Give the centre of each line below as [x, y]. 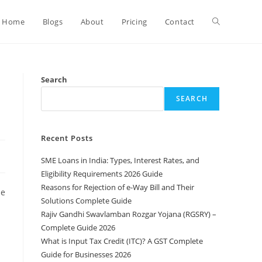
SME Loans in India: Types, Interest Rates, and [120, 160]
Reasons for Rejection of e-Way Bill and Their [118, 187]
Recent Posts [67, 138]
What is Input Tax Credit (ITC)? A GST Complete [122, 241]
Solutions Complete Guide [87, 201]
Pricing [134, 22]
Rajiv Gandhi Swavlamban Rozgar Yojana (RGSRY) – [129, 214]
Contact [180, 22]
